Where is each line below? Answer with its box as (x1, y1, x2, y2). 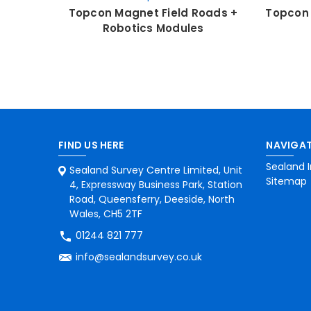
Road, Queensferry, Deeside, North (69, 192, 235, 206)
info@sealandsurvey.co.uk (76, 249, 202, 264)
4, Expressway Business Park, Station (69, 177, 242, 192)
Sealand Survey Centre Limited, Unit (69, 162, 242, 177)
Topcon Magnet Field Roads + (68, 5, 238, 20)
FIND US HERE (58, 137, 124, 152)
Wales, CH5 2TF (69, 206, 142, 221)
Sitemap (266, 174, 308, 188)
